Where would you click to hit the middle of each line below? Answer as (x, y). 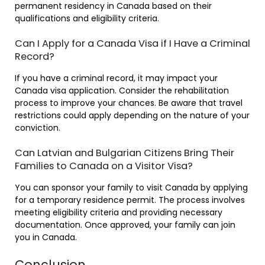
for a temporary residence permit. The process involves (130, 200)
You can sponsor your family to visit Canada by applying (131, 187)
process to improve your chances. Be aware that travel (129, 103)
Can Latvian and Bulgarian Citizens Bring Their (125, 153)
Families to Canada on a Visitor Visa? (104, 166)
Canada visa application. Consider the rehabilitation (122, 90)
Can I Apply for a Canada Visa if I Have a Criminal (132, 43)
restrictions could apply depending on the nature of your (132, 115)
